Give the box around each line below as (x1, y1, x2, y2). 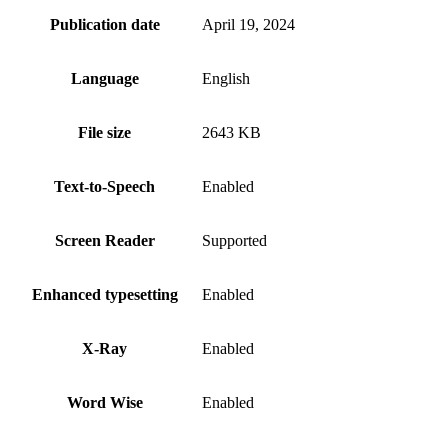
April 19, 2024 (202, 15, 295, 33)
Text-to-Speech (54, 177, 155, 195)
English (202, 69, 250, 87)
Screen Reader (54, 231, 155, 249)
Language (70, 69, 139, 87)
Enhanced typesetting (31, 285, 178, 303)
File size (78, 123, 131, 141)
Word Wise (66, 393, 143, 411)
